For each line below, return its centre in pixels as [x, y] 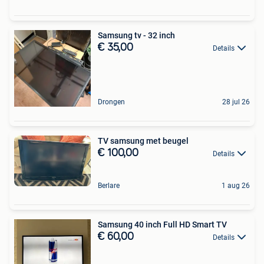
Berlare [109, 185]
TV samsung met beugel [143, 141]
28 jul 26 [236, 102]
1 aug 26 [236, 185]
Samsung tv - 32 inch [136, 35]
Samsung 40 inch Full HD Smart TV [162, 224]
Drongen [111, 102]
